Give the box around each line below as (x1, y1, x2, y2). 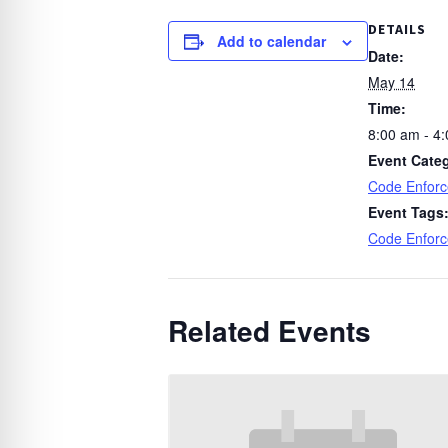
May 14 (368, 72, 415, 93)
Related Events (168, 310, 371, 352)
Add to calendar (217, 31, 326, 52)
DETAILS (368, 20, 426, 39)
